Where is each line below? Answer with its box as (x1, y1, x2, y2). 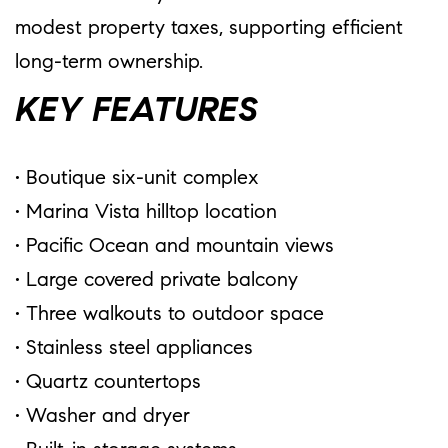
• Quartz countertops (15, 372, 201, 393)
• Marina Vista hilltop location (15, 202, 277, 223)
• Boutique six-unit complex (15, 168, 259, 189)
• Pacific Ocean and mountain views (15, 236, 334, 257)
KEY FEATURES (15, 94, 258, 130)
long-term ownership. (15, 52, 203, 73)
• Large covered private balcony (15, 270, 298, 291)
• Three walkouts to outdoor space (15, 304, 324, 325)
